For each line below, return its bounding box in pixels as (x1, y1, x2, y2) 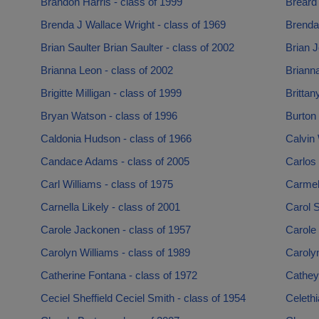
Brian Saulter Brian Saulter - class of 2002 (40, 41, 234, 53)
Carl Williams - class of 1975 (40, 178, 173, 190)
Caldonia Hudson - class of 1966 (40, 132, 192, 145)
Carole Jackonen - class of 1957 (40, 224, 191, 236)
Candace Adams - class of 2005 (40, 155, 189, 167)
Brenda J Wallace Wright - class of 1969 (40, 19, 226, 31)
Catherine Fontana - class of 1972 (40, 269, 197, 281)
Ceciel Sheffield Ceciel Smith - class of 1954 (40, 292, 246, 304)
